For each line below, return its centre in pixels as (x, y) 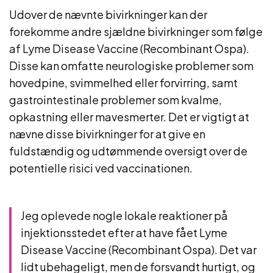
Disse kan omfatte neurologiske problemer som (131, 66)
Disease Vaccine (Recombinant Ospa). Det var (139, 250)
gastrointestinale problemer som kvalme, (115, 100)
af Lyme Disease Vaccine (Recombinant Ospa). (129, 48)
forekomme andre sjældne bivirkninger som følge (136, 31)
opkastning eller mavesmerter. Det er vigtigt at (129, 117)
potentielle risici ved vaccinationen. (101, 168)
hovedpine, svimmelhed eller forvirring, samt (123, 83)
